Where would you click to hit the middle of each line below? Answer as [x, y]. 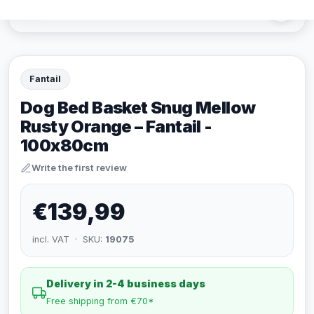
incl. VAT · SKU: [69, 239]
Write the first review [79, 168]
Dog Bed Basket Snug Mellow [138, 108]
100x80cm [64, 145]
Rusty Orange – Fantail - [116, 127]
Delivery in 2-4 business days [126, 284]
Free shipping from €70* [100, 301]
